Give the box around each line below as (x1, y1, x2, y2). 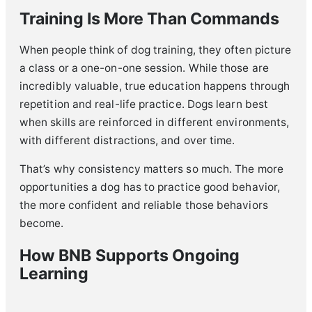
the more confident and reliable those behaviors (19, 198, 268, 212)
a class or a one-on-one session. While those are (19, 61, 269, 75)
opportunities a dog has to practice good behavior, (19, 180, 280, 194)
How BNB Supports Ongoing (19, 245, 240, 265)
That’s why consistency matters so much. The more (19, 162, 283, 176)
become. (19, 217, 64, 231)
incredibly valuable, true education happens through (19, 79, 290, 93)
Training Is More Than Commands (19, 8, 280, 29)
